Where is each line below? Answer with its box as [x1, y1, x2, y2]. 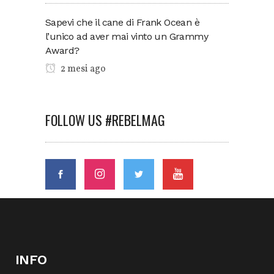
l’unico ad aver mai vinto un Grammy [45, 31, 208, 42]
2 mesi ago [59, 62, 106, 76]
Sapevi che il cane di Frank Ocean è [45, 17, 199, 28]
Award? [45, 45, 80, 56]
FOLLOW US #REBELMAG [45, 110, 165, 130]
